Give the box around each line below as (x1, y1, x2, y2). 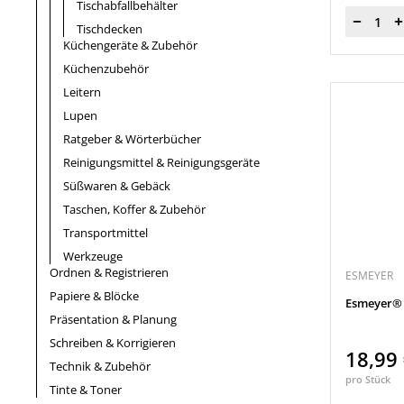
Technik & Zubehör (50, 358, 151, 374)
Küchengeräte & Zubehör (63, 37, 197, 53)
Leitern (63, 84, 101, 100)
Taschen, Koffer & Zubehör (63, 201, 206, 217)
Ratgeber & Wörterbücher (63, 131, 201, 147)
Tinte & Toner (50, 381, 122, 398)
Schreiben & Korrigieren (50, 335, 176, 351)
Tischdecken (77, 21, 142, 37)
